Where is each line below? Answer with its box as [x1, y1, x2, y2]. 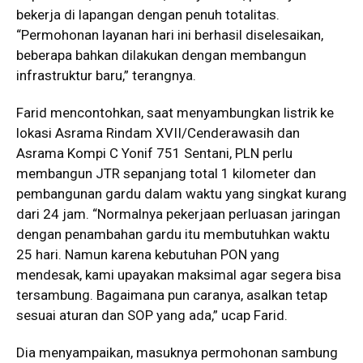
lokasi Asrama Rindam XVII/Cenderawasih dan [16, 125, 300, 141]
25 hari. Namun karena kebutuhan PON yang [16, 246, 280, 263]
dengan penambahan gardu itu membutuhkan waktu [16, 226, 330, 242]
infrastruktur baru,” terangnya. [16, 67, 196, 83]
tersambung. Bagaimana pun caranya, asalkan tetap [16, 287, 327, 303]
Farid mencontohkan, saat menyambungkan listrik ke [16, 105, 334, 121]
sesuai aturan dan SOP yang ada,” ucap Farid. [16, 307, 288, 323]
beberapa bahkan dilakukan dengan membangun [16, 47, 306, 63]
